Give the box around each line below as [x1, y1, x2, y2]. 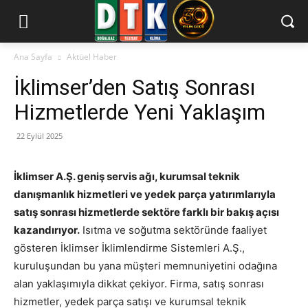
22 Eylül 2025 [16, 130, 63, 141]
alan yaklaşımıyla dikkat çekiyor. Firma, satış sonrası [14, 276, 264, 290]
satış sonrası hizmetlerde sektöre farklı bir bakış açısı [14, 205, 279, 219]
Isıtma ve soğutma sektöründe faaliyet [80, 223, 267, 236]
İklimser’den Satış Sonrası [14, 74, 255, 100]
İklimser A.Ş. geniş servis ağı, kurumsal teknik [14, 169, 240, 183]
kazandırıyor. [14, 223, 80, 236]
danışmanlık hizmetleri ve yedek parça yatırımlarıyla [14, 187, 276, 201]
